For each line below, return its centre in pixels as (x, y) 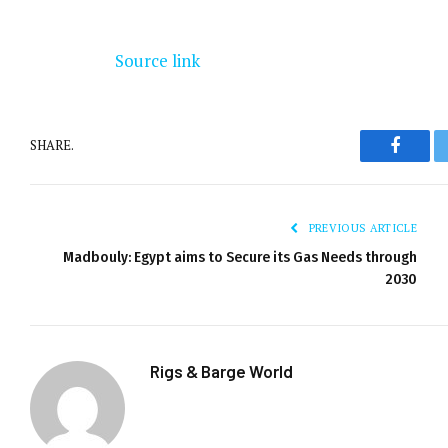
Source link (157, 60)
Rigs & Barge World (221, 370)
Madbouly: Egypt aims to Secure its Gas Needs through (240, 256)
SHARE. (52, 145)
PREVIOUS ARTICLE (361, 227)
